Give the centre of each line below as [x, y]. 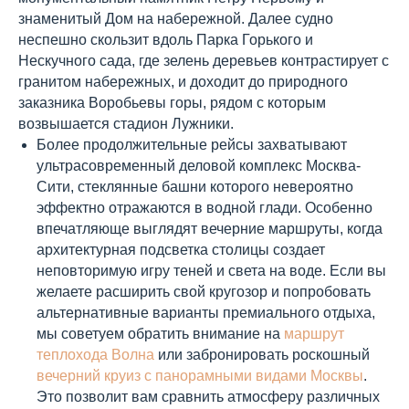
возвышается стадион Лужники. [126, 124]
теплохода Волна [95, 355]
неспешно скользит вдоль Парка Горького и [166, 40]
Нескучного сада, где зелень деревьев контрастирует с [204, 61]
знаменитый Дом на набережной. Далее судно [176, 19]
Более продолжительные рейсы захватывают [192, 145]
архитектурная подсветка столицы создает [181, 250]
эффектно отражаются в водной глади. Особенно [204, 208]
